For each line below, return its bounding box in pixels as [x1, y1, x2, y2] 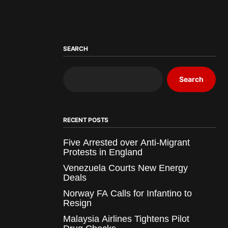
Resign [63, 197, 92, 208]
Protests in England [63, 147, 142, 157]
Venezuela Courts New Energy [63, 162, 188, 173]
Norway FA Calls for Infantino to [63, 188, 192, 198]
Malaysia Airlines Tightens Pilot [63, 213, 189, 224]
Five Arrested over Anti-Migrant [63, 137, 190, 148]
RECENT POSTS [63, 116, 109, 124]
